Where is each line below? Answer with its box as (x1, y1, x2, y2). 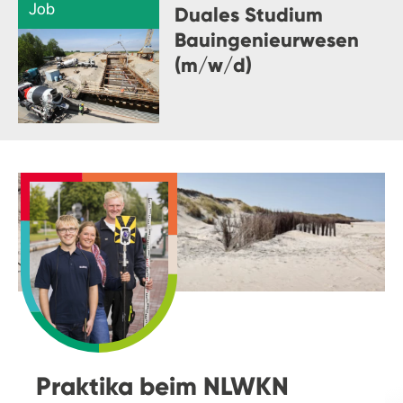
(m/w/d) (174, 52, 252, 78)
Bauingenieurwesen (174, 27, 359, 53)
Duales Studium (174, 2, 323, 28)
